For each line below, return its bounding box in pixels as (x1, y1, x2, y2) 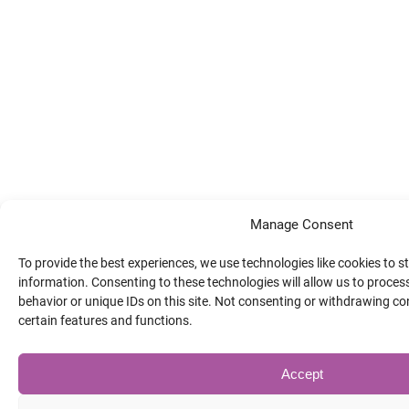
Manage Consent (250, 216, 353, 233)
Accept (280, 365, 323, 382)
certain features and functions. (18, 313, 193, 328)
